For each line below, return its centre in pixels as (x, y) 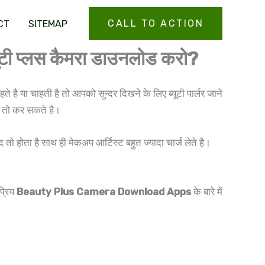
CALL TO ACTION (156, 23)
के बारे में (207, 191)
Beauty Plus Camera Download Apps (104, 191)
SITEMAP (48, 24)
